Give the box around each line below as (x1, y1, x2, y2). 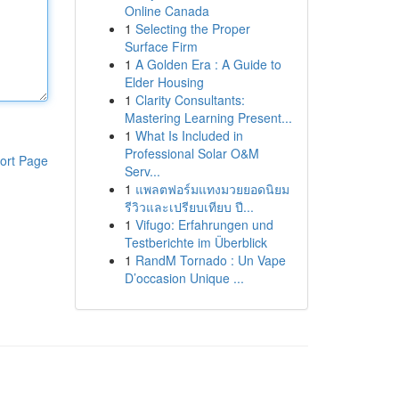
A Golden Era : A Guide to (134, 55, 281, 73)
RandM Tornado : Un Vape (134, 251, 286, 269)
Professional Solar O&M (124, 144, 259, 162)
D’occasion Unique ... (124, 269, 244, 287)
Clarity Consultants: (134, 91, 245, 109)
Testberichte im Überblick (124, 233, 267, 251)
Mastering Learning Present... (124, 109, 292, 126)
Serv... (124, 162, 160, 180)
